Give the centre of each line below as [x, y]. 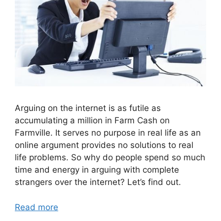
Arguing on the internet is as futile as [88, 108]
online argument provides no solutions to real [104, 145]
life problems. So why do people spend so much [110, 158]
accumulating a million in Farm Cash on [92, 121]
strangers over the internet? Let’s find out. [98, 182]
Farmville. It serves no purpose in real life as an [108, 133]
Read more [37, 207]
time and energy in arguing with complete [97, 170]
